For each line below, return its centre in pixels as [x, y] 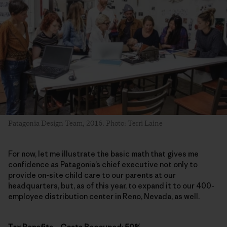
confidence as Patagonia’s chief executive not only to [103, 164]
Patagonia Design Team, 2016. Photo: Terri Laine [85, 123]
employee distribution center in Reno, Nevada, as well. [104, 196]
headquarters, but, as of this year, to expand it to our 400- [111, 185]
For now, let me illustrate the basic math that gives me [103, 154]
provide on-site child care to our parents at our [92, 175]
